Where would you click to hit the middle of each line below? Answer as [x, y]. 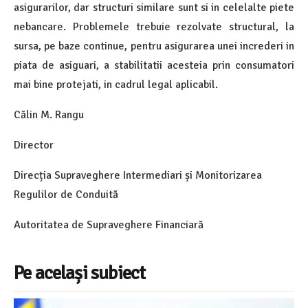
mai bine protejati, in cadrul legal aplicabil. [116, 84]
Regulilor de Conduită [66, 194]
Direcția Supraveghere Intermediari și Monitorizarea [138, 175]
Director [34, 145]
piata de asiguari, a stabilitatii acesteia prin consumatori [154, 65]
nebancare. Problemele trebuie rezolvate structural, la [154, 26]
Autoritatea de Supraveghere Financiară [109, 224]
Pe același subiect [80, 273]
